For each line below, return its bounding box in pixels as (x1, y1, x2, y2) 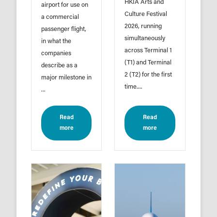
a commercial (41, 14, 79, 21)
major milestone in (41, 75, 92, 81)
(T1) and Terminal (124, 60, 172, 66)
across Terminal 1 (124, 47, 172, 54)
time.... (124, 84, 143, 91)
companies (41, 50, 71, 57)
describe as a (41, 62, 77, 69)
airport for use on (41, 2, 88, 9)
